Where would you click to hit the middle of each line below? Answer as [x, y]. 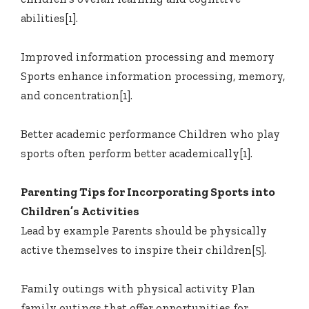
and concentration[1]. [77, 96]
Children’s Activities [80, 211]
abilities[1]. [49, 18]
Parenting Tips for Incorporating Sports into [148, 192]
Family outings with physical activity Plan [138, 289]
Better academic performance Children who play [150, 134]
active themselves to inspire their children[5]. [143, 250]
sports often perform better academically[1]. [137, 153]
